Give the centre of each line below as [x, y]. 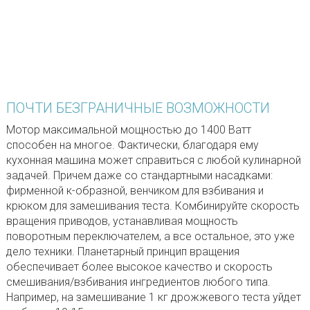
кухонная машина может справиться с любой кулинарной [153, 160]
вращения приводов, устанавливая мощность [122, 221]
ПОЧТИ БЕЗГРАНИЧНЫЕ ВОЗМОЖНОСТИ [138, 108]
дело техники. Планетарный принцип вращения [122, 252]
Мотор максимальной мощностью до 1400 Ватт [128, 130]
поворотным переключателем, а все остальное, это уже [150, 236]
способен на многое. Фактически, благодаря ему [132, 145]
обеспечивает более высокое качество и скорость [139, 267]
